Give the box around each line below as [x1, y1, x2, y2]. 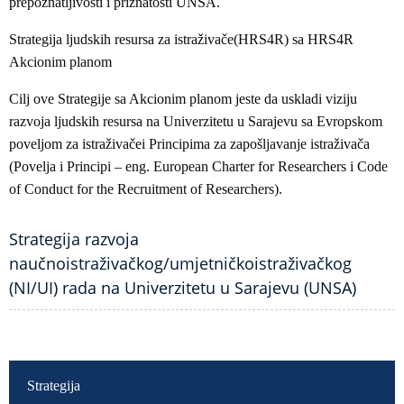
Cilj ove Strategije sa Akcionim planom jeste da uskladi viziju [9, 91, 357, 106]
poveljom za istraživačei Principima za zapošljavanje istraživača [9, 136, 370, 151]
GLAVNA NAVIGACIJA [9, 362, 114, 372]
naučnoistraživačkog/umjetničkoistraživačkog [9, 252, 352, 274]
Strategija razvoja [9, 228, 139, 250]
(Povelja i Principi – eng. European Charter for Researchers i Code [9, 159, 388, 174]
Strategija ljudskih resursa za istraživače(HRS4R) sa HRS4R [9, 32, 353, 47]
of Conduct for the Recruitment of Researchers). [9, 181, 282, 197]
